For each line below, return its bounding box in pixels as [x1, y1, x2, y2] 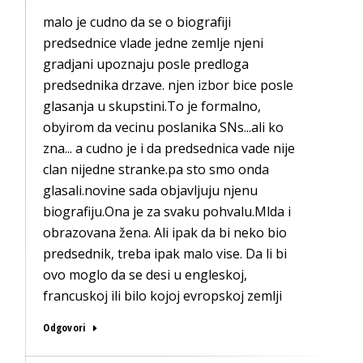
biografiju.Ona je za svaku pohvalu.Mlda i [43, 203, 292, 220]
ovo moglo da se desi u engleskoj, [43, 266, 248, 284]
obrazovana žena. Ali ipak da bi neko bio [43, 224, 288, 241]
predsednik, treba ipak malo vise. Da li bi [43, 245, 288, 263]
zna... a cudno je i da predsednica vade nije [43, 139, 296, 157]
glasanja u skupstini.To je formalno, [43, 97, 262, 115]
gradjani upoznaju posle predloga [43, 55, 250, 73]
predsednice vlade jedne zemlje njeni [43, 34, 264, 52]
